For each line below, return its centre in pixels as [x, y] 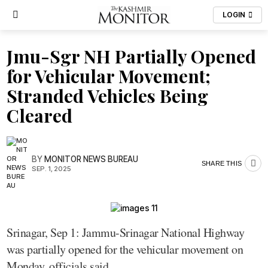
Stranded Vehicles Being [107, 96]
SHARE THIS [222, 163]
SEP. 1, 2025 [51, 168]
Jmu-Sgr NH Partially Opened [131, 56]
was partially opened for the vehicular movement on [125, 249]
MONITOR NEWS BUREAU [91, 159]
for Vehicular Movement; [109, 76]
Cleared [39, 115]
